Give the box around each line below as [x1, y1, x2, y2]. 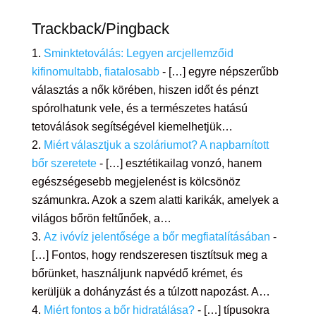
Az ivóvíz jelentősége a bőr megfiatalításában [43, 231, 270, 243]
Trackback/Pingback [31, 20, 169, 38]
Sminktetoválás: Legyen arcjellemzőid [43, 47, 233, 60]
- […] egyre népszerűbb [159, 66, 279, 78]
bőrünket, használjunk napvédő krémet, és [31, 267, 243, 280]
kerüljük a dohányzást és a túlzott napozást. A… [31, 286, 270, 298]
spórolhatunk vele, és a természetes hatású [31, 102, 248, 115]
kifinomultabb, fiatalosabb [31, 66, 159, 78]
